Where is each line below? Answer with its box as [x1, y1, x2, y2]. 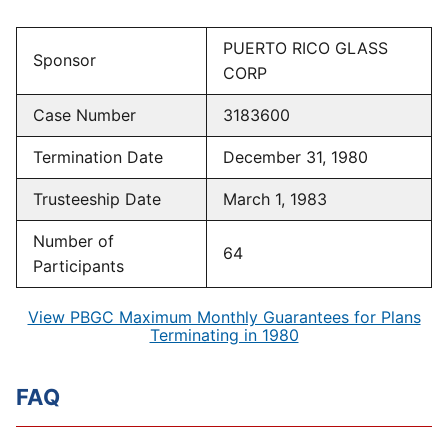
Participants [33, 256, 124, 276]
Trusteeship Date [33, 189, 161, 209]
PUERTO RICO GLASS [223, 38, 388, 58]
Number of [33, 231, 114, 251]
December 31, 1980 [223, 147, 368, 167]
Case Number [33, 105, 136, 125]
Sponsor [33, 50, 96, 70]
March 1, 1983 [223, 189, 327, 209]
